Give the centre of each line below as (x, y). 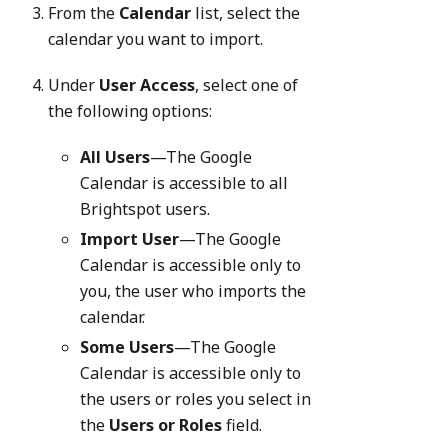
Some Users (127, 347)
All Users (115, 157)
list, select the (245, 13)
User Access (147, 85)
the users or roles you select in (195, 399)
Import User (129, 239)
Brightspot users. (145, 209)
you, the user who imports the (193, 291)
